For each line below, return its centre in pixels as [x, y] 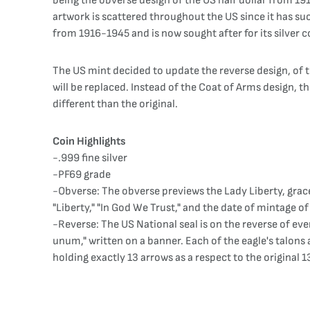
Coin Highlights [89, 142]
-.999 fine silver [90, 158]
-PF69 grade [82, 175]
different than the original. [115, 104]
